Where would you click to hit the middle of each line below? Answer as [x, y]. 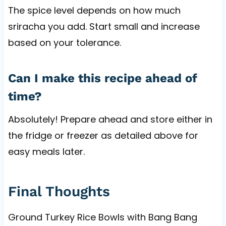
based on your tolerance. [64, 42]
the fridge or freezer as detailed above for [103, 135]
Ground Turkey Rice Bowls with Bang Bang [102, 217]
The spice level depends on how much [94, 10]
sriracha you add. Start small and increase [104, 26]
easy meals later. [46, 151]
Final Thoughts [59, 191]
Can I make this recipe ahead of [102, 78]
